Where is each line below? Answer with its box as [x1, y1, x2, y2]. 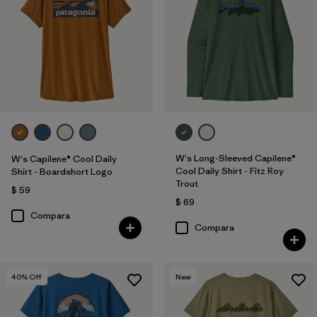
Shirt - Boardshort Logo [11, 165, 113, 178]
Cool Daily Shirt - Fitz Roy [175, 164, 284, 177]
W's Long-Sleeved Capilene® [175, 151, 296, 164]
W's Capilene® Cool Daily [11, 152, 117, 165]
